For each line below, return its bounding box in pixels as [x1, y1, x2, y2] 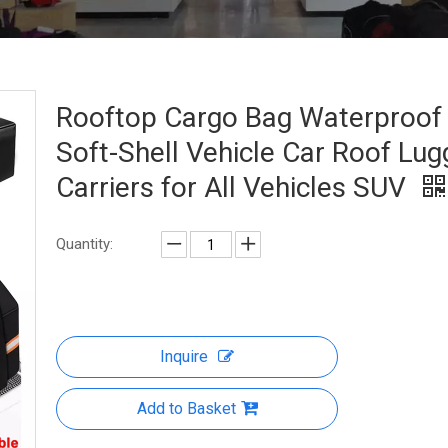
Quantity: [56, 235, 113, 253]
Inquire [160, 347, 208, 366]
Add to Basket [136, 399, 236, 418]
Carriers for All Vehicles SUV [56, 171, 413, 204]
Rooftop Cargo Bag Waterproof [56, 101, 442, 134]
